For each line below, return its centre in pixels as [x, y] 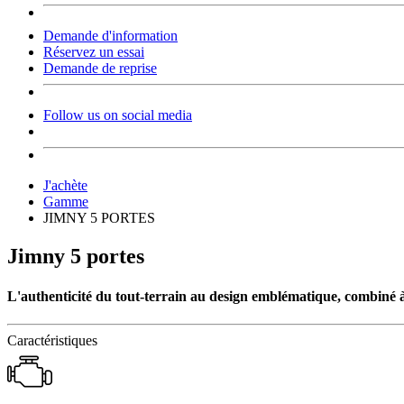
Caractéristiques [52, 340]
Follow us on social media [118, 115]
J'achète [65, 186]
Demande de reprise [100, 69]
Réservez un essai [94, 52]
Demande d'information [110, 36]
